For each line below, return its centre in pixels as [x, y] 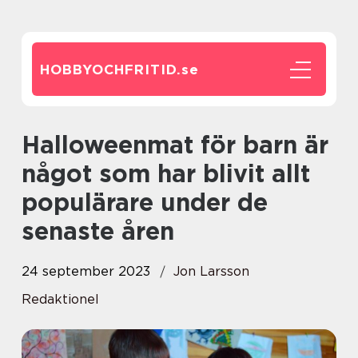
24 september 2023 [86, 271]
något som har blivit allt [166, 173]
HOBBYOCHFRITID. [111, 70]
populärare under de [145, 202]
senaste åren [98, 231]
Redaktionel [60, 299]
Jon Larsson [211, 271]
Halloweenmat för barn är [31, 145]
